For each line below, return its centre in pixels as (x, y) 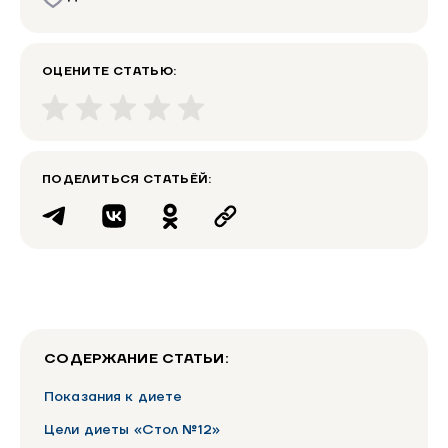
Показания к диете (113, 397)
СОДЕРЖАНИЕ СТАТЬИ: (137, 358)
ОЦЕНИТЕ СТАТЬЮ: (109, 71)
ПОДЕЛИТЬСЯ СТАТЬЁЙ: (127, 179)
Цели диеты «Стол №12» (132, 430)
